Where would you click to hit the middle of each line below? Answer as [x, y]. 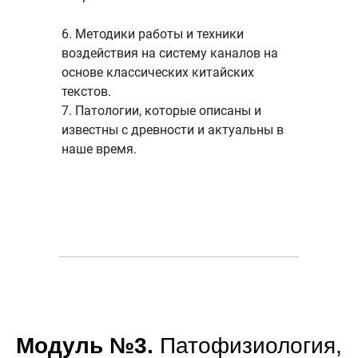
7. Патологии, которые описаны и [161, 111]
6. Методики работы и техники [153, 34]
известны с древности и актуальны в [173, 130]
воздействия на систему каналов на [170, 53]
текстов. [86, 91]
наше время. [99, 149]
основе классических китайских [158, 72]
